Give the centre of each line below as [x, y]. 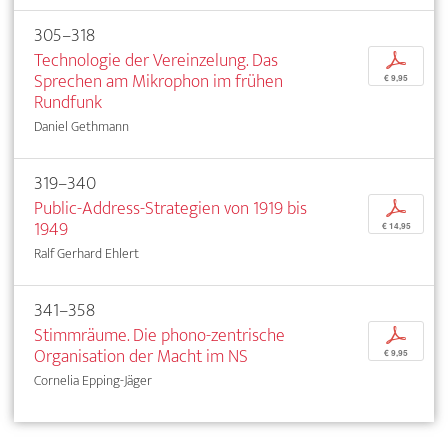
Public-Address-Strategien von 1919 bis [170, 208]
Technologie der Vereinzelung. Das [156, 60]
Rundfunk [68, 102]
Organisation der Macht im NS [141, 356]
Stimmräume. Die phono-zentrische [159, 335]
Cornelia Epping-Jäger [93, 380]
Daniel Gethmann [81, 126]
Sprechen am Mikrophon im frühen [158, 81]
